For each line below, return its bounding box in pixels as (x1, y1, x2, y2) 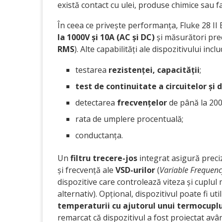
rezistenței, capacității (109, 64, 200, 75)
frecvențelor (117, 97, 167, 108)
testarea (75, 64, 109, 75)
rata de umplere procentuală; (75, 113, 183, 124)
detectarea (75, 97, 117, 108)
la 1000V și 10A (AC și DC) (57, 32, 155, 43)
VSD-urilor (115, 165, 155, 175)
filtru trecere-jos (70, 153, 137, 164)
